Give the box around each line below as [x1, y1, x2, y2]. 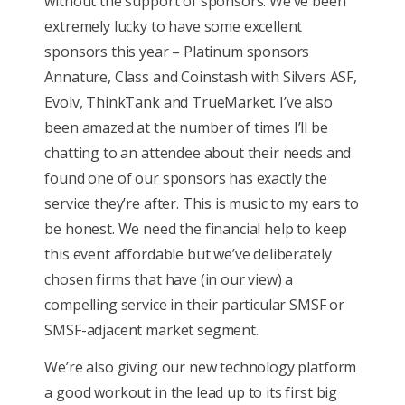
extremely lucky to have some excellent [44, 16, 303, 37]
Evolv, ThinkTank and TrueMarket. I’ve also [44, 92, 333, 113]
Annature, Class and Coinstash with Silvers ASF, [44, 67, 357, 88]
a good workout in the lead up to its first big [44, 382, 338, 403]
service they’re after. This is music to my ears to [44, 193, 359, 214]
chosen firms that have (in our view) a [44, 269, 294, 290]
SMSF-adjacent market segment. [44, 320, 259, 341]
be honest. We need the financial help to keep [44, 219, 348, 240]
